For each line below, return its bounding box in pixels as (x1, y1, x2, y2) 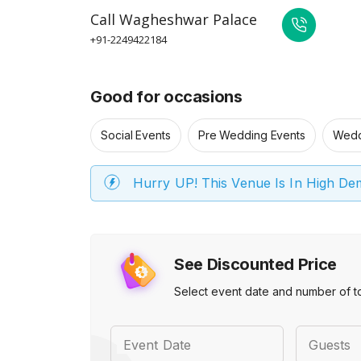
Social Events (101, 128, 171, 142)
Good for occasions (90, 87, 243, 106)
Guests (308, 337, 351, 353)
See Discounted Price (174, 255, 337, 274)
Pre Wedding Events (197, 128, 305, 142)
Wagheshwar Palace (119, 10, 257, 29)
